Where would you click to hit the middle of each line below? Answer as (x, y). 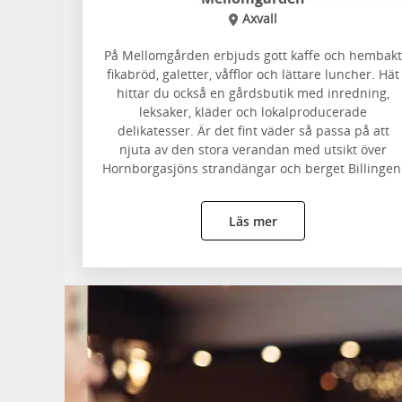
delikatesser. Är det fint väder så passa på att (253, 131)
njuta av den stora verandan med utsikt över (253, 149)
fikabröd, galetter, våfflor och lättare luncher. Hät (253, 74)
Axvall (260, 18)
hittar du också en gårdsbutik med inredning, (253, 93)
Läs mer (253, 221)
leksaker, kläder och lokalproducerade (253, 112)
